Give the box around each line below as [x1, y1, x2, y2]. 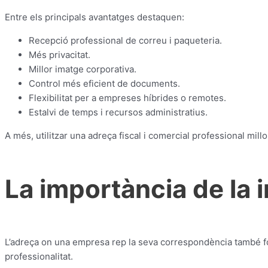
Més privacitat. [29, 49, 90, 61]
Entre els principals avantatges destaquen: [5, 11, 184, 23]
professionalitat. [5, 250, 73, 262]
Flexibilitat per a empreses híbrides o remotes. [29, 92, 226, 104]
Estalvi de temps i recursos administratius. [29, 106, 208, 118]
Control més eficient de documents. [29, 78, 180, 90]
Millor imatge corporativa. [29, 63, 136, 75]
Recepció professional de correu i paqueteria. [29, 35, 222, 47]
